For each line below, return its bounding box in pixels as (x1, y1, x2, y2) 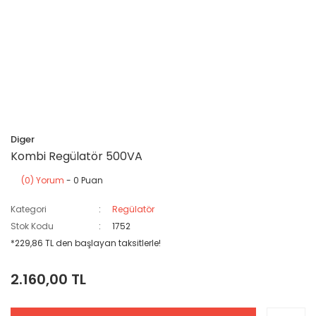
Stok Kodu (11, 220, 54, 232)
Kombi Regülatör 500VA (11, 148, 142, 164)
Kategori (11, 203, 47, 215)
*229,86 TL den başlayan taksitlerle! (11, 237, 161, 249)
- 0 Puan (64, 174, 103, 186)
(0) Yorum (21, 174, 64, 186)
